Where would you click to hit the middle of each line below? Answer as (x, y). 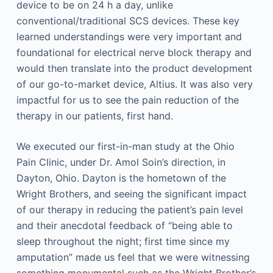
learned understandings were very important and (129, 37)
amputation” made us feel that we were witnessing (133, 257)
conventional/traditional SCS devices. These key (128, 21)
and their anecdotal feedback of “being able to (124, 225)
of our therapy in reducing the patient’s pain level (129, 210)
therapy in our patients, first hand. (94, 116)
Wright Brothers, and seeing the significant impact (131, 194)
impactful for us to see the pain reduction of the (127, 100)
